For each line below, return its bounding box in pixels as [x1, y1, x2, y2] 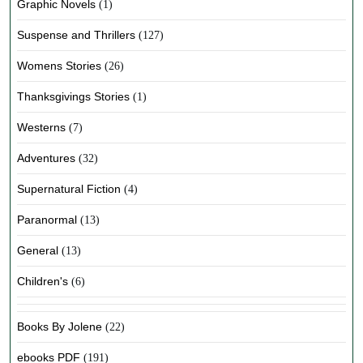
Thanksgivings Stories [17, 90, 130, 103]
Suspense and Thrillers [17, 28, 135, 41]
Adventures [17, 152, 75, 164]
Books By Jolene [17, 320, 102, 333]
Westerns [17, 121, 66, 134]
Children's [17, 275, 68, 288]
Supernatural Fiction [17, 182, 121, 195]
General [17, 244, 58, 257]
